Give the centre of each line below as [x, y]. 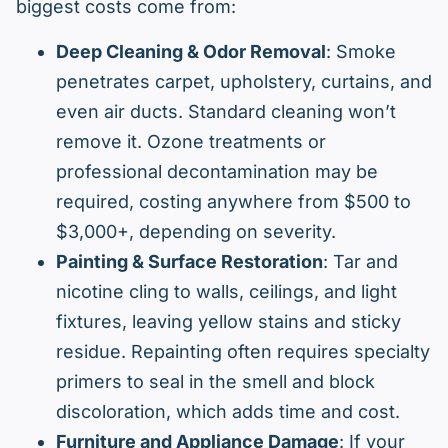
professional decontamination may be [217, 172]
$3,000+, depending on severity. [196, 232]
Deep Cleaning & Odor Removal [191, 52]
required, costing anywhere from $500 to [233, 202]
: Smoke [361, 52]
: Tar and [360, 262]
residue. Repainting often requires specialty [243, 352]
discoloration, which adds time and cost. [228, 412]
